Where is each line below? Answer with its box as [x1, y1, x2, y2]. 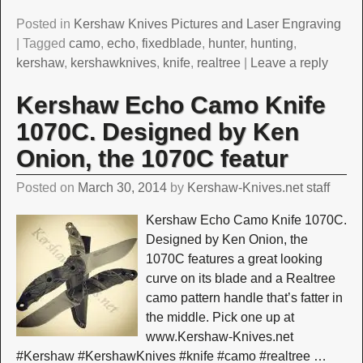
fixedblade [141, 36, 202, 51]
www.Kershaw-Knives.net [145, 330, 293, 344]
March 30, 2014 [77, 181, 167, 195]
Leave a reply [250, 56, 328, 70]
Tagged [22, 36, 66, 51]
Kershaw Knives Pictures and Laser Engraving [73, 17, 341, 32]
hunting [250, 36, 293, 51]
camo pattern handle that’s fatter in [145, 291, 343, 305]
